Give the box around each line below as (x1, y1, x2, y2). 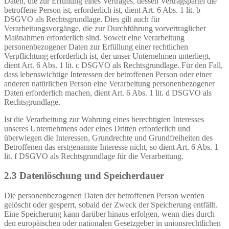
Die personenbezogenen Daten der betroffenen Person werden (4, 191, 204, 200)
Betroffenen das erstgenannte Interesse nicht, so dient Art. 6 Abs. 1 (4, 142, 218, 151)
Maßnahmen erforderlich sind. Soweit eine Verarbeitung (4, 33, 185, 42)
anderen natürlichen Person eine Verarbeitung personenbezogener (4, 79, 215, 88)
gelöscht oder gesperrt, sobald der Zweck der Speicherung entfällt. (4, 200, 217, 210)
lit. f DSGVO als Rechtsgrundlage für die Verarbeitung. (4, 151, 184, 161)
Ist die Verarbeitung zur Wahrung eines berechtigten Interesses (4, 114, 204, 124)
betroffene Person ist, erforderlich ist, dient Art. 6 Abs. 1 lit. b (4, 5, 200, 14)
